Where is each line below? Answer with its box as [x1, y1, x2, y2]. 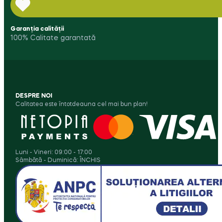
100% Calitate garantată [10, 34, 96, 42]
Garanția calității [10, 26, 64, 32]
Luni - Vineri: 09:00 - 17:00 [15, 149, 92, 156]
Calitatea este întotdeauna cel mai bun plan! [15, 101, 148, 108]
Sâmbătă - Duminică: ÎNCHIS [15, 157, 101, 164]
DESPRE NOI [15, 93, 52, 99]
